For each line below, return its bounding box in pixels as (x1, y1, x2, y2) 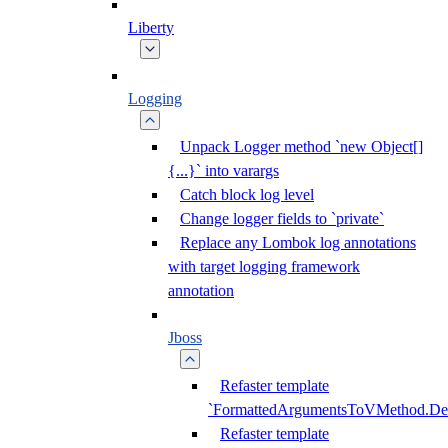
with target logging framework (168, 258, 360, 275)
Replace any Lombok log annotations (180, 234, 416, 251)
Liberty (128, 19, 174, 36)
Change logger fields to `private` (180, 210, 384, 227)
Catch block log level (180, 186, 314, 203)
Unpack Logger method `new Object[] (180, 138, 423, 155)
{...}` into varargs (168, 162, 279, 179)
